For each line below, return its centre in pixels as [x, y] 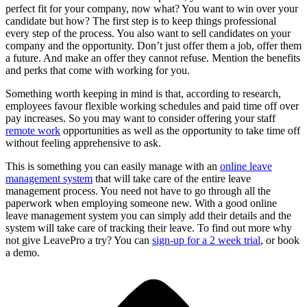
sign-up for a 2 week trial [206, 240]
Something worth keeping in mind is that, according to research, [143, 93]
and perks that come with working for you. [98, 70]
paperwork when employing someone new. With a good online [141, 203]
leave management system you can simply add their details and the [148, 215]
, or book [280, 240]
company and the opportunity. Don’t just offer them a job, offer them [153, 45]
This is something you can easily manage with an [113, 166]
